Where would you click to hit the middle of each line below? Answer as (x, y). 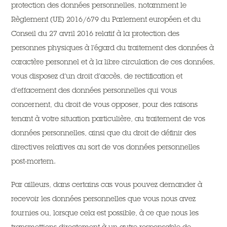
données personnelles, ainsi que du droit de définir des (104, 133)
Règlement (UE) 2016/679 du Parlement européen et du (106, 19)
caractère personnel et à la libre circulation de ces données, (113, 62)
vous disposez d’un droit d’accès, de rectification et (97, 76)
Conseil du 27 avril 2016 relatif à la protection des (96, 33)
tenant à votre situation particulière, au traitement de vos (108, 119)
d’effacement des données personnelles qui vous (94, 90)
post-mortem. (34, 161)
